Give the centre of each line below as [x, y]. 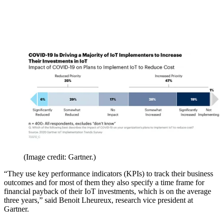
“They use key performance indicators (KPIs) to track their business [109, 173]
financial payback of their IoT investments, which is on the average [108, 191]
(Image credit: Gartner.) [60, 157]
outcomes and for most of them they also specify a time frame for [104, 182]
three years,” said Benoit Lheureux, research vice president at [98, 200]
